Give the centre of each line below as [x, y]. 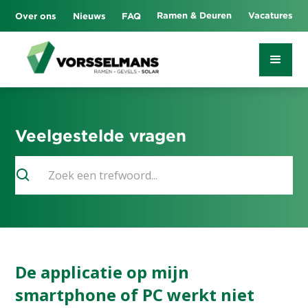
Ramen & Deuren [195, 15]
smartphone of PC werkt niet [135, 295]
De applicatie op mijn [102, 272]
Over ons [36, 16]
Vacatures [270, 15]
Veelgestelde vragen [101, 136]
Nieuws [89, 16]
